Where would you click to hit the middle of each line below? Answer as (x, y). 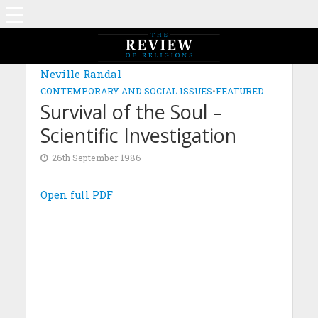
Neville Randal (81, 74)
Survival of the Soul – (131, 112)
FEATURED (240, 91)
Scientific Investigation (138, 135)
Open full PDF (76, 195)
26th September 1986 (96, 158)
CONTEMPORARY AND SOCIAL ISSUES (126, 91)
